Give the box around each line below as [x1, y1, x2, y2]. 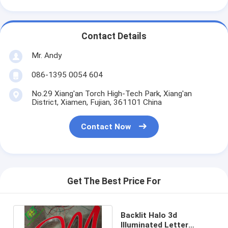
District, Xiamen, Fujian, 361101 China [31, 97, 162, 107]
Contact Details [81, 31, 147, 42]
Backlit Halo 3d [120, 210, 177, 220]
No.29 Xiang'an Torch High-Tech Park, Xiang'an [31, 89, 192, 98]
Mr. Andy [31, 50, 62, 60]
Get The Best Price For [67, 176, 161, 187]
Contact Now [81, 122, 131, 132]
